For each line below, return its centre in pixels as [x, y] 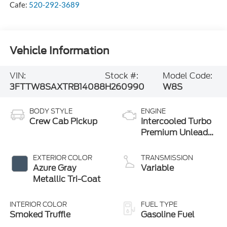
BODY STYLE [51, 111]
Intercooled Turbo [176, 121]
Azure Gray [54, 168]
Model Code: [187, 76]
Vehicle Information [59, 51]
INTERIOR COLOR [38, 204]
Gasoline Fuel [168, 214]
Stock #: [121, 76]
